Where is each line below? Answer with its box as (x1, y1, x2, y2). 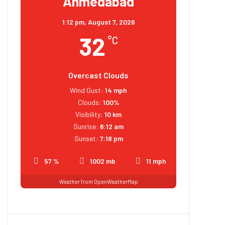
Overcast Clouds (68, 70, 129, 80)
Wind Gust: (70, 86, 103, 94)
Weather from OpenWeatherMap (59, 178, 138, 185)
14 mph (105, 86, 127, 94)
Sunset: (74, 134, 98, 143)
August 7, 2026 (87, 18, 135, 26)
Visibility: (75, 110, 103, 119)
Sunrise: (73, 122, 98, 131)
